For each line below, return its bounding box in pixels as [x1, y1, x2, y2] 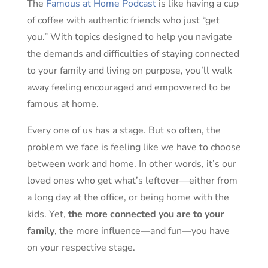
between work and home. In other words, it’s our [26, 157, 236, 170]
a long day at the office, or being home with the [26, 191, 229, 204]
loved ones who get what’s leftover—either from [26, 174, 237, 187]
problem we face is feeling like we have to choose [26, 141, 241, 154]
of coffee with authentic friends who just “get [26, 14, 220, 27]
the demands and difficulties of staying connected [26, 47, 239, 60]
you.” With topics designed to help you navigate [26, 31, 232, 44]
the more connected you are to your [68, 208, 224, 221]
